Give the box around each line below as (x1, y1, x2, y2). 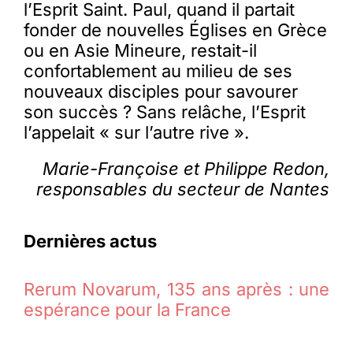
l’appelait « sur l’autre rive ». (23, 122, 249, 143)
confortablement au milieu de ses (23, 61, 292, 82)
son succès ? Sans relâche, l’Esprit (23, 102, 306, 123)
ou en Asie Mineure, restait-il (23, 40, 257, 61)
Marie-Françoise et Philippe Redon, (43, 158, 330, 180)
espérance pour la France (23, 299, 231, 321)
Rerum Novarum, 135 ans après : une (23, 279, 330, 300)
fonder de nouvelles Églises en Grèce (23, 20, 327, 41)
